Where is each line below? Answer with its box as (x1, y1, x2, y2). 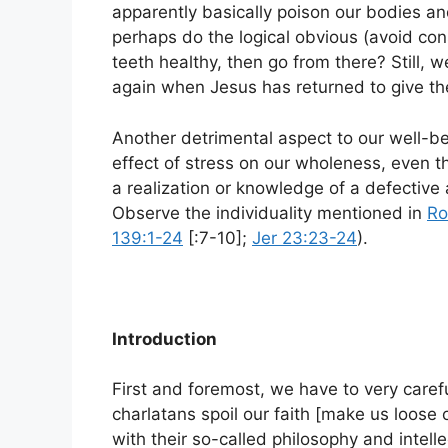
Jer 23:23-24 (252, 227, 357, 248)
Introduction (112, 328, 217, 349)
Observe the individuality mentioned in (112, 202, 427, 223)
